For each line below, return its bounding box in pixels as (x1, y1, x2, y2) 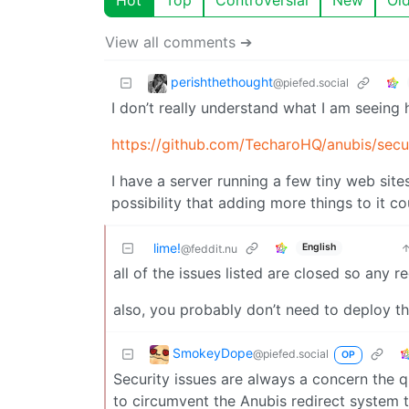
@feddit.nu (181, 241, 237, 256)
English (301, 241, 336, 254)
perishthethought (171, 73, 273, 89)
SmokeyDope (173, 344, 253, 361)
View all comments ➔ (105, 32, 252, 51)
